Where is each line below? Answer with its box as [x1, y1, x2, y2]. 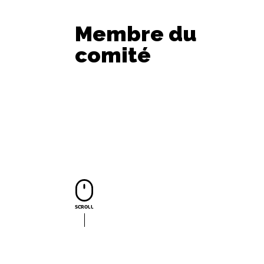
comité [75, 42, 151, 68]
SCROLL [75, 204, 94, 210]
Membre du [75, 21, 197, 47]
